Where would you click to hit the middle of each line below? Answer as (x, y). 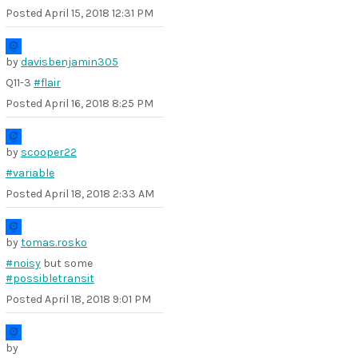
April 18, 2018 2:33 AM (99, 194)
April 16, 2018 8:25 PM (99, 103)
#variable (30, 173)
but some (67, 263)
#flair (47, 83)
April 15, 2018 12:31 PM (99, 13)
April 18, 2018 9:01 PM (98, 299)
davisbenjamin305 (70, 62)
